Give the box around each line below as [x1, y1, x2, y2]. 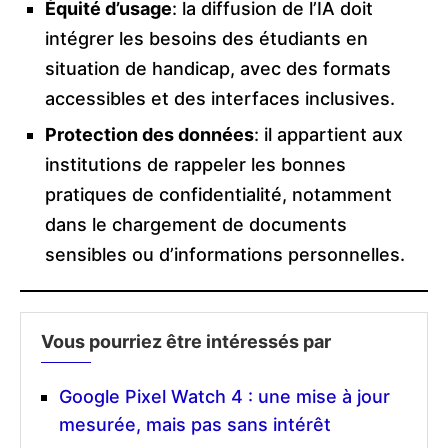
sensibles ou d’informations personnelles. [45, 244, 405, 266]
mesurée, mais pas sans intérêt [59, 414, 331, 436]
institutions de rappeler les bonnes [45, 154, 346, 176]
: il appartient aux [254, 124, 403, 146]
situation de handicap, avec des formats [45, 58, 391, 80]
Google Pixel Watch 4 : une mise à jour [59, 386, 390, 408]
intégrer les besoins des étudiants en [45, 28, 368, 50]
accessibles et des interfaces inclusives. [45, 88, 395, 110]
